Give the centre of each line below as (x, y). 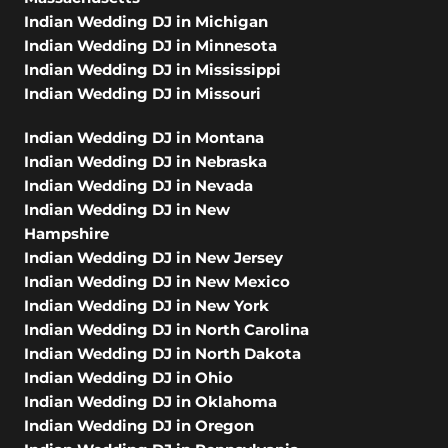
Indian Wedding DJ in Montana (144, 138)
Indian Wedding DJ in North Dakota (162, 354)
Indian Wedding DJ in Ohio (128, 378)
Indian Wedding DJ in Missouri (142, 94)
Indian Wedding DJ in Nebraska (145, 162)
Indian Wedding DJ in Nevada (138, 186)
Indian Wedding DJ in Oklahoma (150, 402)
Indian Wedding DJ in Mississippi (152, 70)
